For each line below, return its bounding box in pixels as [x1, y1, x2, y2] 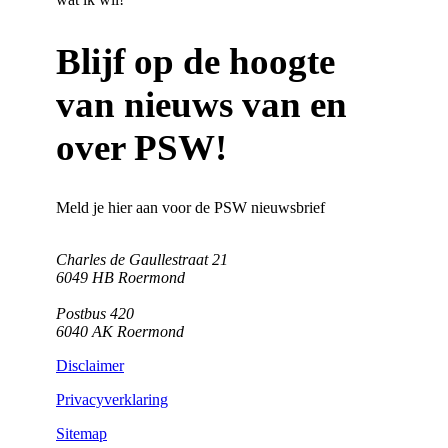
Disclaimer [56, 357, 124, 375]
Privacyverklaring [56, 391, 168, 409]
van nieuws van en [56, 83, 347, 125]
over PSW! [56, 126, 227, 168]
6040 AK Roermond [56, 323, 184, 341]
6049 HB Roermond [56, 269, 185, 287]
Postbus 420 [56, 305, 134, 323]
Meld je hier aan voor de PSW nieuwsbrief [56, 199, 325, 217]
